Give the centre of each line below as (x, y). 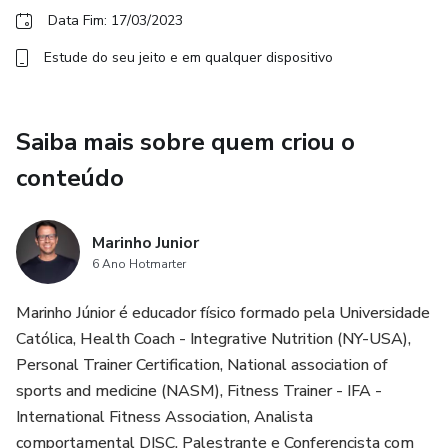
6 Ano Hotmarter (139, 264)
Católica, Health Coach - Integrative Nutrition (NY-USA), (213, 339)
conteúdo (70, 178)
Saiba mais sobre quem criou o (185, 142)
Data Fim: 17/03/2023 (115, 20)
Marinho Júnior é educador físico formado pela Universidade (223, 313)
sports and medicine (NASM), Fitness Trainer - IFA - (199, 391)
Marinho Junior (145, 243)
